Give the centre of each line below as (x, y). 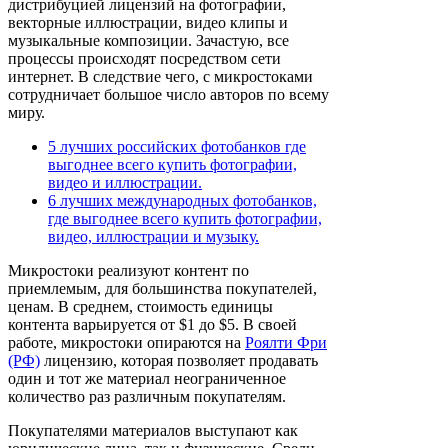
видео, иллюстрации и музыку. (153, 237)
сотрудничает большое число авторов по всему (168, 95)
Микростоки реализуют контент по (128, 271)
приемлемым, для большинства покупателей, (162, 289)
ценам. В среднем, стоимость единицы (140, 307)
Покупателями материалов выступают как (153, 431)
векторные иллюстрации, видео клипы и (148, 23)
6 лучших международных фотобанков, (182, 201)
